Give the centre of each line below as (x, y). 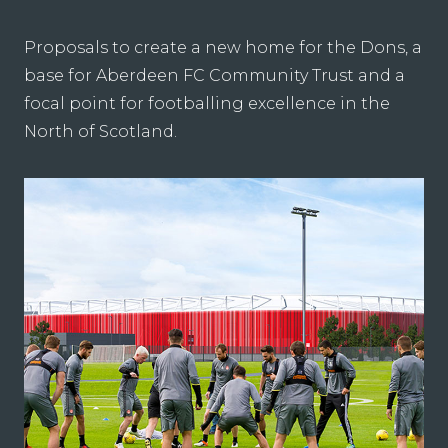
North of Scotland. (100, 132)
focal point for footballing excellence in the (207, 104)
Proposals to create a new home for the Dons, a (223, 48)
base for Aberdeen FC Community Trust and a (214, 76)
